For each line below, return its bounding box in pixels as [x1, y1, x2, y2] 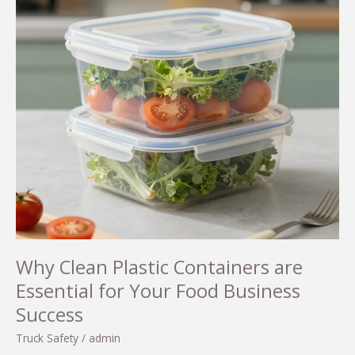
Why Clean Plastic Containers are [16, 254, 303, 281]
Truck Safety [16, 330, 78, 346]
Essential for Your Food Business [16, 278, 300, 304]
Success [16, 302, 83, 328]
